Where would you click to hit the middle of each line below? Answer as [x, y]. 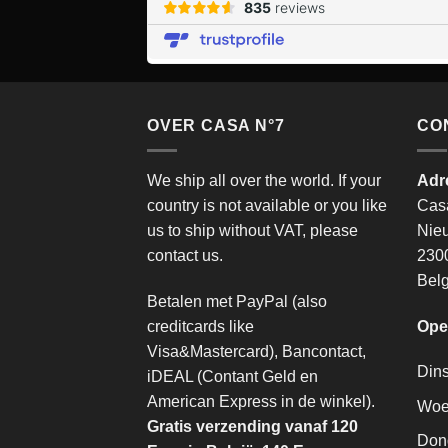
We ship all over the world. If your [264, 180]
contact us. [185, 255]
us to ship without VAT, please [252, 230]
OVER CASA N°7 [216, 126]
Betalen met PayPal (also [237, 301]
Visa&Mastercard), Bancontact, [256, 351]
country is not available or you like [267, 205]
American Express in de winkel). [261, 401]
